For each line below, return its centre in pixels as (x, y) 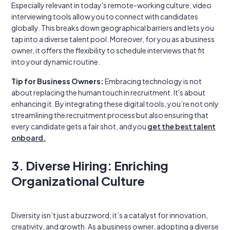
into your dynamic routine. (56, 62)
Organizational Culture (78, 181)
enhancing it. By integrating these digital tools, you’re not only (115, 104)
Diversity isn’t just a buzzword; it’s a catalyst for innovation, (110, 215)
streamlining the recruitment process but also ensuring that (110, 115)
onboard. (28, 138)
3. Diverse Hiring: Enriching (90, 165)
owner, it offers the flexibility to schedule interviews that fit (108, 50)
